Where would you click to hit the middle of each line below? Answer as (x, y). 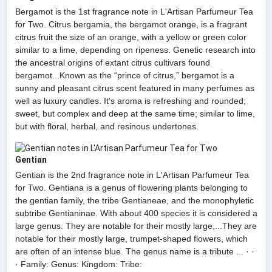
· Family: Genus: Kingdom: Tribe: (78, 264)
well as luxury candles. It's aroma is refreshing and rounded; (130, 101)
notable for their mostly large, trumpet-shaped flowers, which (131, 238)
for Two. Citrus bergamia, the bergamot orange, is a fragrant (131, 25)
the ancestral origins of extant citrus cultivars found (112, 63)
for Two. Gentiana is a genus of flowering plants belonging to (131, 187)
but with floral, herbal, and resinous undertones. (107, 127)
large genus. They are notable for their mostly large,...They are (136, 226)
